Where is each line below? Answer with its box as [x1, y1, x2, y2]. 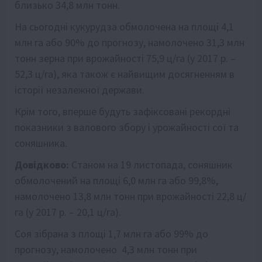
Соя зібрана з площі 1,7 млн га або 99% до [15, 226, 208, 240]
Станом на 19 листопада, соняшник [69, 157, 233, 171]
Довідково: [15, 157, 69, 171]
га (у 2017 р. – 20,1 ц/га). [15, 205, 121, 219]
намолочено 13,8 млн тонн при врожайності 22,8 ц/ [15, 189, 246, 203]
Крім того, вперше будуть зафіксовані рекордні [15, 104, 230, 118]
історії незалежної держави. [15, 82, 144, 96]
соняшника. [15, 136, 67, 150]
